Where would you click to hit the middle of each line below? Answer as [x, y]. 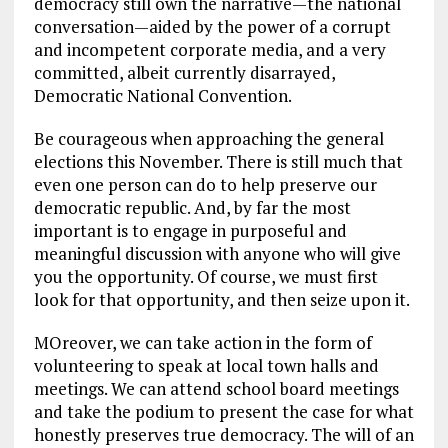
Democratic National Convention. [162, 95]
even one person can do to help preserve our [205, 184]
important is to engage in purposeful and [190, 230]
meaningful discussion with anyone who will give [217, 253]
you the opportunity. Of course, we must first [205, 276]
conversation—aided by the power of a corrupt [212, 26]
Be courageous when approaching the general [208, 138]
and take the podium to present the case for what [223, 411]
